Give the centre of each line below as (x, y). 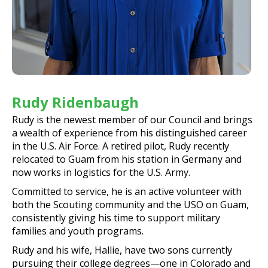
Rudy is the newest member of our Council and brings (132, 119)
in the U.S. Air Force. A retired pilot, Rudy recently (121, 146)
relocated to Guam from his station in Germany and (127, 159)
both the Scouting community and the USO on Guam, (130, 204)
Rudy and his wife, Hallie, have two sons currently (122, 250)
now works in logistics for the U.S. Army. (101, 172)
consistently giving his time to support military (116, 217)
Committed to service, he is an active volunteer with (127, 191)
